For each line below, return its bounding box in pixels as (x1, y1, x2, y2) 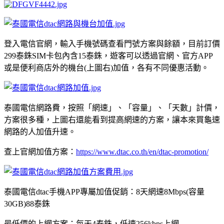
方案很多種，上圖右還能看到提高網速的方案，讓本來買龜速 (4, 115, 220, 124)
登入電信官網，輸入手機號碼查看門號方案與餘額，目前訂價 (4, 39, 220, 48)
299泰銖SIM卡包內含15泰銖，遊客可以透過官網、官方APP (4, 51, 213, 60)
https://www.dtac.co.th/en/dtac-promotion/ (76, 147, 208, 156)
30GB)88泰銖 (4, 199, 50, 208)
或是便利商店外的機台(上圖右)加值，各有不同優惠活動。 (4, 63, 209, 72)
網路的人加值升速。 (4, 127, 76, 136)
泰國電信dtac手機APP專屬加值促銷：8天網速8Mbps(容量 (4, 187, 204, 196)
